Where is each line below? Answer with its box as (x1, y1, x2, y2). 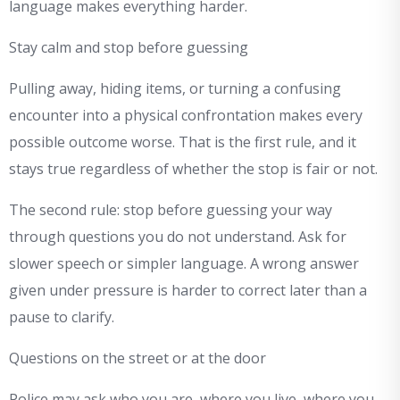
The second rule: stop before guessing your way (9, 200, 332, 221)
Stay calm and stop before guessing (9, 37, 248, 58)
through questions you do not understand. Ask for (9, 227, 346, 247)
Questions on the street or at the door (9, 348, 266, 369)
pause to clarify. (9, 307, 114, 328)
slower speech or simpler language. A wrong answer (9, 254, 359, 274)
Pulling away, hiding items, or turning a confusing (9, 79, 341, 99)
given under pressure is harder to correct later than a (9, 280, 367, 301)
